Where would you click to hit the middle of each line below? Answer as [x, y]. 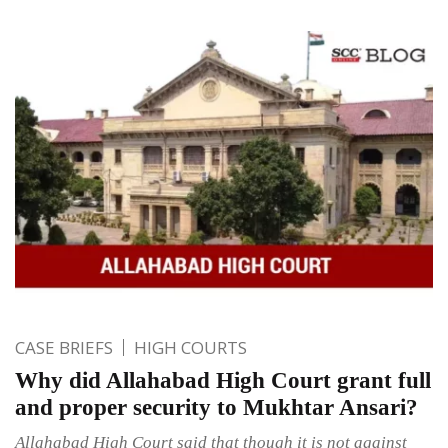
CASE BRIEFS [64, 348]
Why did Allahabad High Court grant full [223, 381]
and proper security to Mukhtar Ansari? [216, 408]
